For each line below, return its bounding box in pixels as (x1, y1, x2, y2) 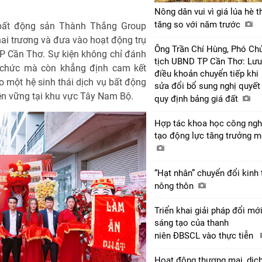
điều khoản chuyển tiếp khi (154, 68, 258, 79)
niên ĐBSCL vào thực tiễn (154, 230, 258, 241)
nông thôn (154, 180, 196, 191)
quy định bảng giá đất (154, 93, 240, 104)
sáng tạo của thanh (154, 217, 229, 228)
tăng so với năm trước (154, 19, 243, 30)
